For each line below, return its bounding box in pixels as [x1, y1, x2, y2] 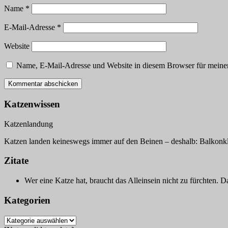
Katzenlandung [4, 119, 53, 128]
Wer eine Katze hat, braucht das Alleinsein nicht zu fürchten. [24, 176, 220, 185]
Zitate [4, 155, 28, 166]
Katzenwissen [4, 99, 60, 110]
